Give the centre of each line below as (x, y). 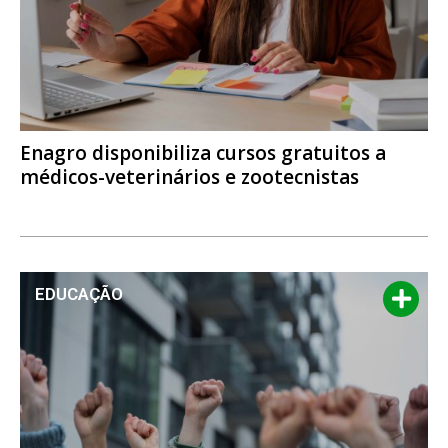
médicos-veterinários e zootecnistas (189, 177)
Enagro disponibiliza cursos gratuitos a (203, 153)
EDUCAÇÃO (79, 294)
